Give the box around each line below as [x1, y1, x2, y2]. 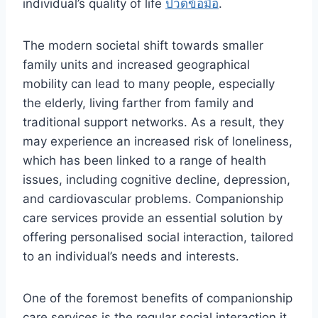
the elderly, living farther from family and [23, 95, 254, 110]
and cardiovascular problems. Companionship [23, 191, 283, 206]
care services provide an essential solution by [23, 210, 283, 225]
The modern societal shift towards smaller [23, 38, 263, 53]
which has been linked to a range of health [23, 153, 266, 168]
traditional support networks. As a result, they [23, 114, 284, 129]
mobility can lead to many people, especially [23, 76, 275, 91]
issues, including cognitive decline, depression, [23, 172, 290, 187]
